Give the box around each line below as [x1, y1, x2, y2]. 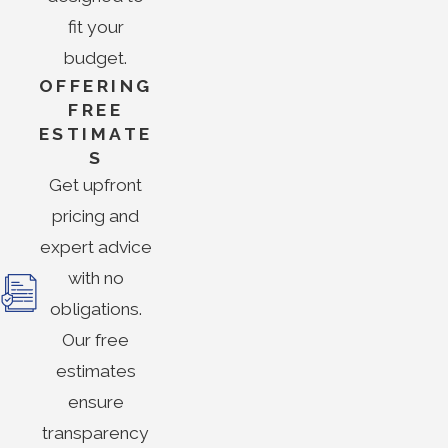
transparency [42, 423, 150, 444]
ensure [67, 392, 124, 413]
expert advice [39, 237, 152, 258]
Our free [62, 330, 130, 351]
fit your [67, 17, 124, 38]
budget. [64, 48, 128, 69]
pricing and [52, 206, 140, 227]
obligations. [49, 299, 142, 320]
